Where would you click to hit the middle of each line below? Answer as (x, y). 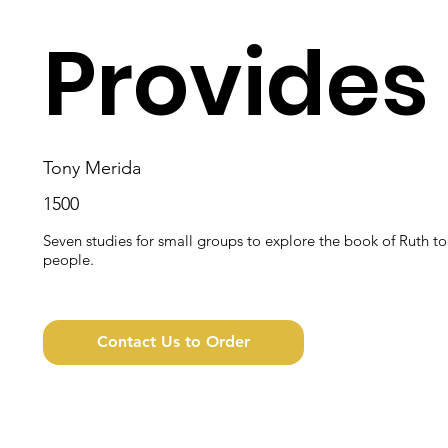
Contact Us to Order (173, 342)
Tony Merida (92, 167)
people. (69, 259)
